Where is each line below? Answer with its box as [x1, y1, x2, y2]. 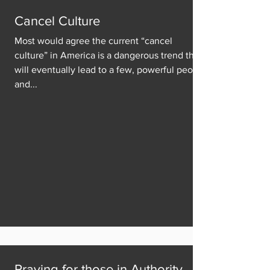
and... [14, 79, 37, 89]
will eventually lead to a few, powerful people [14, 64, 206, 75]
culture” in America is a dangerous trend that [14, 50, 202, 60]
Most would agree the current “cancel [14, 36, 172, 46]
